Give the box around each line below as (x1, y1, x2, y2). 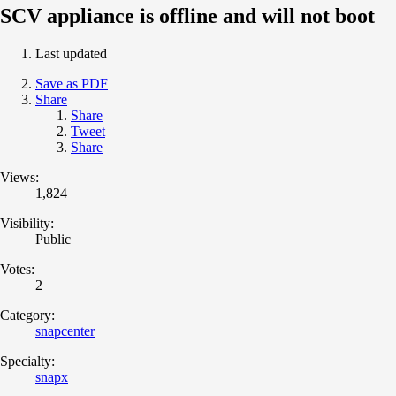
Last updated (35, 45, 107, 61)
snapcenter (35, 323, 95, 339)
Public (35, 231, 71, 247)
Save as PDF (35, 75, 108, 91)
